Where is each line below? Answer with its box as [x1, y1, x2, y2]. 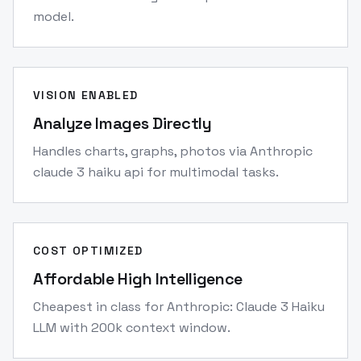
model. [33, 8, 74, 25]
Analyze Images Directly [33, 113, 212, 134]
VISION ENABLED [33, 88, 139, 102]
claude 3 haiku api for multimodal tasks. [33, 164, 279, 180]
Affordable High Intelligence [33, 268, 243, 289]
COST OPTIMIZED [33, 243, 143, 258]
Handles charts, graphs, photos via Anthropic [33, 143, 313, 160]
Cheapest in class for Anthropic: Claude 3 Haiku [33, 298, 325, 315]
